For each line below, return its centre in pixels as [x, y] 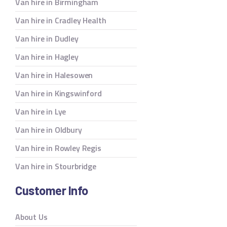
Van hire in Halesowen [54, 75]
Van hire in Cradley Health [61, 21]
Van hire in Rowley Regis [58, 148]
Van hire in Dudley [47, 39]
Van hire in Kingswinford [59, 93]
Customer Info [52, 190]
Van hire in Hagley [47, 57]
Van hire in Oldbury [49, 130]
